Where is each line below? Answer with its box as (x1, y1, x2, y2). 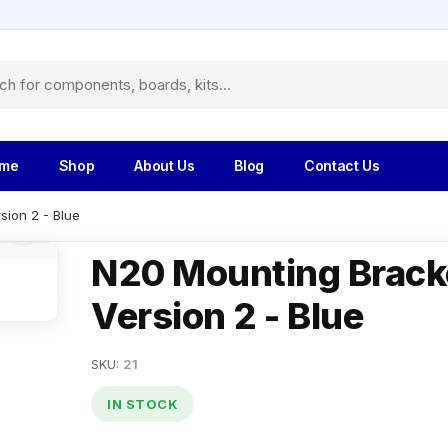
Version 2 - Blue (91, 293, 363, 338)
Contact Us (304, 156, 380, 174)
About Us (134, 156, 195, 174)
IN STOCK (107, 395, 178, 412)
